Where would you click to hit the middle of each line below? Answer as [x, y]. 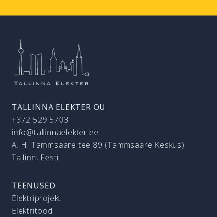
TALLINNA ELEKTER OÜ [59, 107]
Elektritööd [32, 211]
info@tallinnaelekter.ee [55, 132]
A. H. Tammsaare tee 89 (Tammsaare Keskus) [98, 145]
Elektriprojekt [37, 198]
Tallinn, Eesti [35, 157]
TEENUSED [34, 186]
